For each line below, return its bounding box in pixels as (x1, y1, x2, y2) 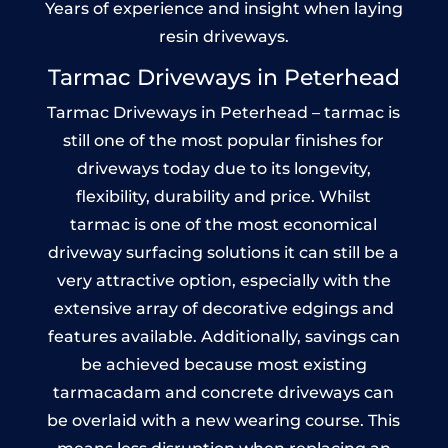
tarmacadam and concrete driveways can (53, 383, 395, 403)
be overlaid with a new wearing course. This (47, 411, 401, 431)
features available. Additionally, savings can (47, 327, 400, 347)
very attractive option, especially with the (56, 271, 391, 291)
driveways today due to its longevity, (76, 159, 371, 179)
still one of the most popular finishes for (63, 131, 385, 151)
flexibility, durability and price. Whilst (76, 187, 372, 207)
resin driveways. (158, 27, 289, 47)
